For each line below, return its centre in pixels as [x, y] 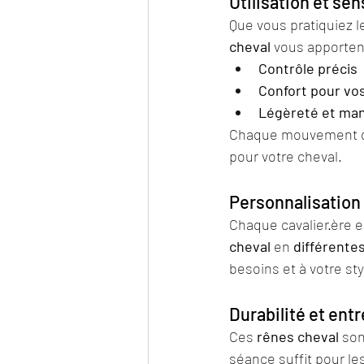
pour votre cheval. [286, 156]
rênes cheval [298, 336]
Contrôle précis [308, 68]
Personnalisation [295, 201]
